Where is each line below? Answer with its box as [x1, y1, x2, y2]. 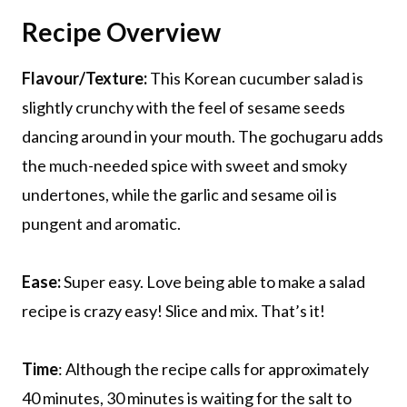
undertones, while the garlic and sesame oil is [22, 184, 337, 204]
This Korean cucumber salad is [147, 67, 363, 88]
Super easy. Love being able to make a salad [61, 271, 365, 292]
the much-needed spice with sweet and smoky [22, 154, 347, 175]
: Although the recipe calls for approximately [58, 358, 369, 379]
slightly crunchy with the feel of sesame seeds [22, 96, 345, 117]
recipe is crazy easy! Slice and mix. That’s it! [22, 300, 325, 321]
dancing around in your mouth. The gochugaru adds [22, 125, 383, 146]
